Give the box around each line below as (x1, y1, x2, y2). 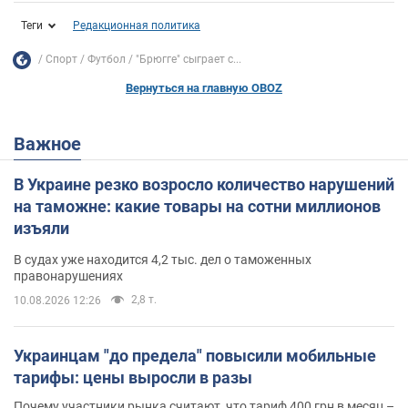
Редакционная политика (73, 18, 200, 32)
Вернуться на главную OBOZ (126, 80, 282, 95)
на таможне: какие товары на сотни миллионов (14, 196, 381, 216)
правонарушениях (14, 268, 123, 283)
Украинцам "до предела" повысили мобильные (14, 345, 376, 365)
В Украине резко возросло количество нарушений (14, 174, 394, 194)
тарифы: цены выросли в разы (14, 367, 252, 387)
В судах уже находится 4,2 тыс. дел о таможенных (14, 251, 311, 267)
